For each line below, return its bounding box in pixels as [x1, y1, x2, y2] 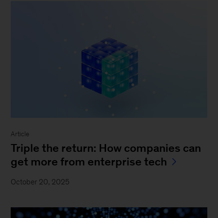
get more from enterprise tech [11, 155, 167, 168]
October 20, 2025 [11, 177, 70, 186]
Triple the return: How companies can [11, 141, 201, 154]
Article [11, 130, 30, 138]
